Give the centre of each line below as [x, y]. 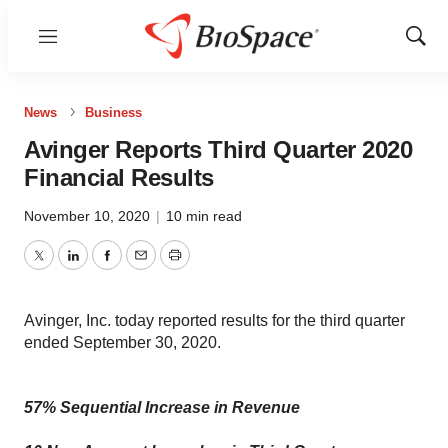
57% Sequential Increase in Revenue [162, 407]
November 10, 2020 [89, 216]
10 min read [204, 216]
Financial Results [119, 177]
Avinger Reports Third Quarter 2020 [218, 149]
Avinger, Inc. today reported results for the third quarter [214, 320]
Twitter [61, 267]
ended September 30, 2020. [122, 342]
